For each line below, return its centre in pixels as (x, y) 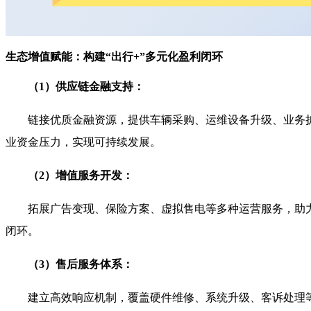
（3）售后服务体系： (82, 264)
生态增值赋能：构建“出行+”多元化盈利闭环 (114, 57)
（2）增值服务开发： (81, 176)
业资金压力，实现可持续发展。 (83, 142)
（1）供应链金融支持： (86, 87)
